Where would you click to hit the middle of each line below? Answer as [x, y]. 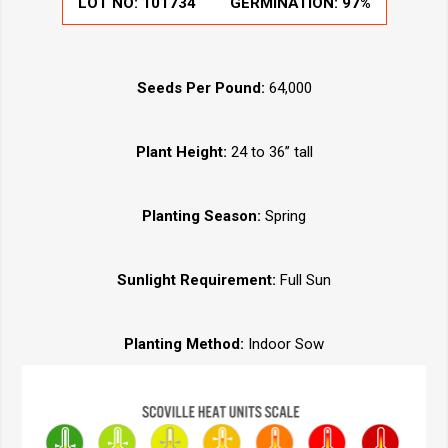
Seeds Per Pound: [200, 88]
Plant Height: [181, 152]
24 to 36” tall [269, 152]
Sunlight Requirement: [198, 280]
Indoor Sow [286, 344]
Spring [283, 216]
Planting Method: [186, 344]
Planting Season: [201, 216]
